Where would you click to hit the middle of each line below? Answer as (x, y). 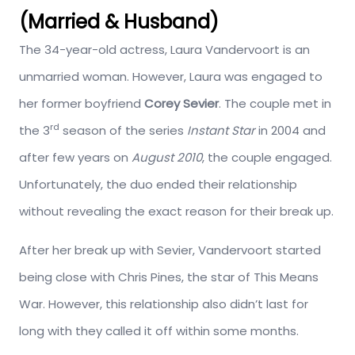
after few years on (75, 158)
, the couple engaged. (267, 158)
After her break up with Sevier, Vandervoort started (170, 250)
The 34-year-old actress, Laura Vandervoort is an (164, 50)
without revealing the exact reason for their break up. (176, 212)
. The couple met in (275, 104)
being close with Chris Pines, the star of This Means (169, 277)
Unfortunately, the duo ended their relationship (158, 185)
